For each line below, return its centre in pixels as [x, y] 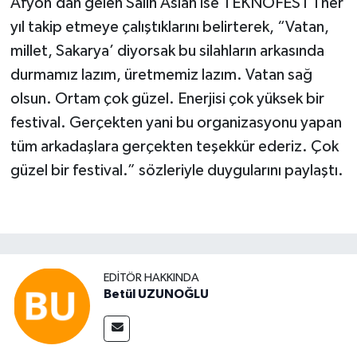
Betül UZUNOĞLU [156, 294]
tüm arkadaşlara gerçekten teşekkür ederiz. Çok [174, 147]
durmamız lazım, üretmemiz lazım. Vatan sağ [161, 75]
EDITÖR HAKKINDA [151, 278]
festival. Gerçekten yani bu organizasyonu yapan [176, 123]
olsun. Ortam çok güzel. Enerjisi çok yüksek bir [167, 99]
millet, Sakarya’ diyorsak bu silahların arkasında [167, 51]
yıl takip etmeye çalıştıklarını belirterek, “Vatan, [169, 27]
